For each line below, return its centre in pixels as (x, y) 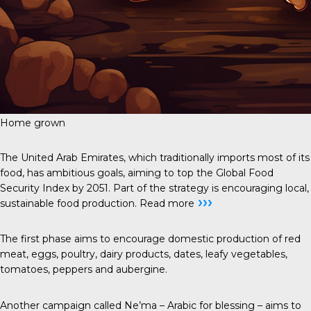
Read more (167, 203)
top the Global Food (225, 173)
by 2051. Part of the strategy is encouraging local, (189, 188)
